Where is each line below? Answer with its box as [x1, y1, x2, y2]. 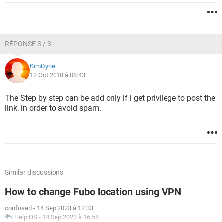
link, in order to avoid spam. [5, 103, 101, 112]
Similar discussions [5, 168, 63, 176]
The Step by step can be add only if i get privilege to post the [5, 93, 215, 103]
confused [5, 204, 32, 212]
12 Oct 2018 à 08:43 [30, 71, 85, 79]
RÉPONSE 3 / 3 [5, 40, 51, 48]
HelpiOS [14, 213, 37, 221]
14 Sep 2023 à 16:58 [42, 213, 99, 221]
